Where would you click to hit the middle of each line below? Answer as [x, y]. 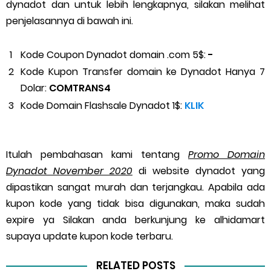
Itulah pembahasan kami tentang [97, 154]
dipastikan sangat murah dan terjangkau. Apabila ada [135, 187]
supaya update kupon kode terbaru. [90, 236]
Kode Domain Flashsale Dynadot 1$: [103, 105]
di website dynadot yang [199, 171]
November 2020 [93, 171]
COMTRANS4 [80, 88]
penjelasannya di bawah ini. [71, 21]
